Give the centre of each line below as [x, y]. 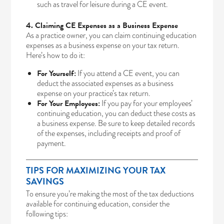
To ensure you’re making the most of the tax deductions [110, 193]
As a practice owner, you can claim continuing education [111, 35]
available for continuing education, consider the [98, 203]
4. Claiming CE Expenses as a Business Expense [102, 25]
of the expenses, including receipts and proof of [109, 133]
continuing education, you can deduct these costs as [116, 113]
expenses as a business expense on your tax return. [103, 45]
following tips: [47, 213]
